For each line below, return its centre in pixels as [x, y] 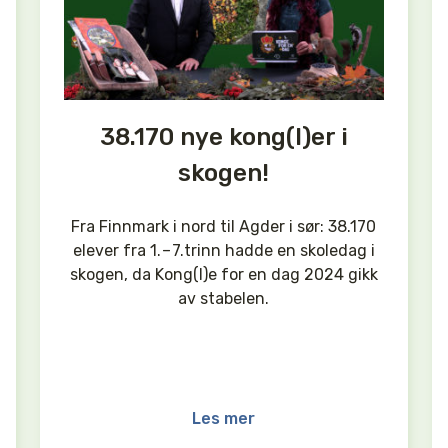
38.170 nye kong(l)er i [223, 136]
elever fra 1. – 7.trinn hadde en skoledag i [223, 250]
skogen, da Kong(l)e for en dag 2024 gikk [223, 274]
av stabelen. [224, 298]
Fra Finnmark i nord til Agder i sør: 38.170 [224, 226]
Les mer [224, 418]
